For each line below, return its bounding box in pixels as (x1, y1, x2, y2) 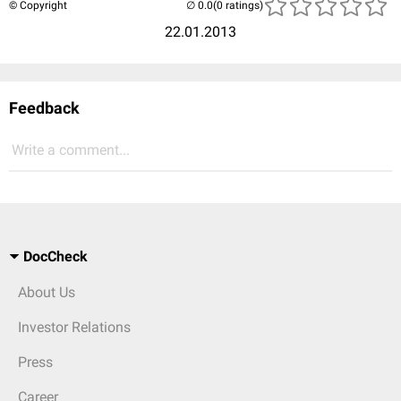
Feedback (9, 98, 80, 117)
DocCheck (23, 248, 88, 265)
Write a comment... (12, 141, 130, 158)
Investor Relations (18, 319, 131, 336)
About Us (18, 284, 75, 301)
